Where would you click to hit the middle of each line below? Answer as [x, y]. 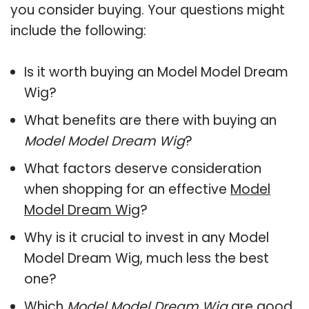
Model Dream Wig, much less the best [147, 258]
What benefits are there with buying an [150, 120]
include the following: [78, 30]
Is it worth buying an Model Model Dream [156, 72]
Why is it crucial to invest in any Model [147, 237]
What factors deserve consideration [143, 168]
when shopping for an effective [127, 189]
